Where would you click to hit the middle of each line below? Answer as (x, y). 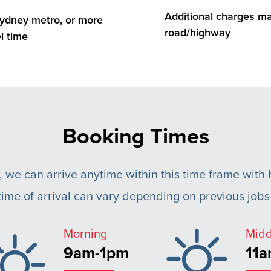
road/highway (198, 32)
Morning (85, 234)
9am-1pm (96, 253)
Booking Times (135, 136)
